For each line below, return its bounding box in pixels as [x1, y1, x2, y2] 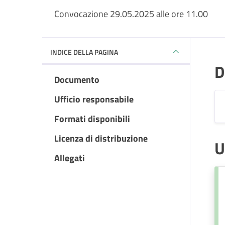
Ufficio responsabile [54, 92, 134, 106]
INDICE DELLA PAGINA [50, 46, 118, 57]
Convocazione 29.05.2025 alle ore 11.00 [54, 7, 208, 21]
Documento [54, 73, 99, 86]
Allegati [54, 151, 85, 165]
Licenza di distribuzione [54, 132, 148, 145]
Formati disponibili [54, 112, 130, 126]
